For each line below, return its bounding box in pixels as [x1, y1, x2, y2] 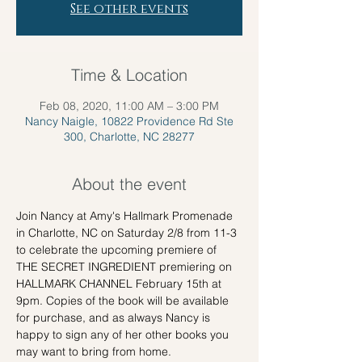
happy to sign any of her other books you [16, 327, 232, 342]
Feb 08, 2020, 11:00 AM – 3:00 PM [40, 99, 219, 113]
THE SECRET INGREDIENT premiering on [16, 259, 235, 274]
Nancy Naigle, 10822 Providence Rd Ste [25, 114, 234, 128]
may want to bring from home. [16, 344, 175, 359]
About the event [72, 174, 187, 194]
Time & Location [71, 65, 187, 85]
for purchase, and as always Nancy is [16, 310, 213, 325]
